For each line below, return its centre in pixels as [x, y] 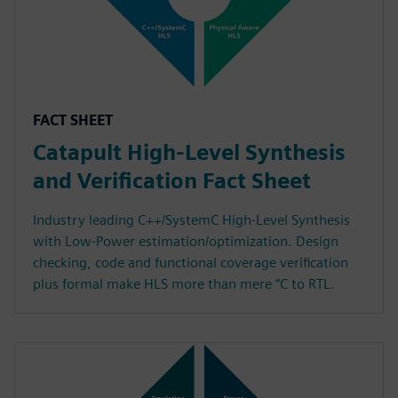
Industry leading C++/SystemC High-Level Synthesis [191, 220]
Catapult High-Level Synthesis [189, 153]
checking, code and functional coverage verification [191, 263]
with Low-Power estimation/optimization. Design [186, 242]
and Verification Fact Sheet [172, 181]
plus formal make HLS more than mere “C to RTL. [184, 284]
